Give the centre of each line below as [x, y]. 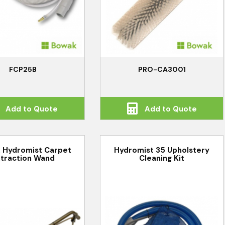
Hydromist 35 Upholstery [162, 150]
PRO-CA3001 [162, 69]
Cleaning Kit [162, 158]
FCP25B [23, 69]
